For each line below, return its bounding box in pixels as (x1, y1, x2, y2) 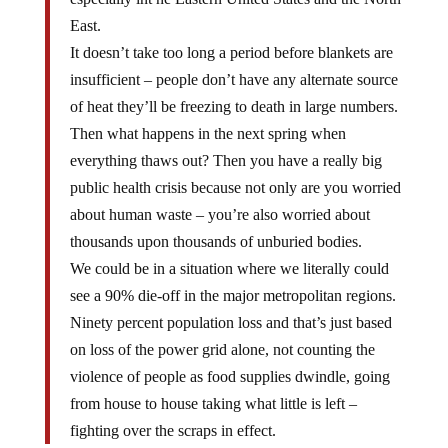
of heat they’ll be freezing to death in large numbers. (69, 98, 398, 115)
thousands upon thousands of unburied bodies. (69, 233, 362, 250)
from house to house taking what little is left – (69, 395, 357, 412)
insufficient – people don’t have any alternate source (69, 71, 398, 88)
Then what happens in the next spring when (69, 125, 346, 142)
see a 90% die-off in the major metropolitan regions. (69, 287, 396, 304)
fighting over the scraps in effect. (69, 422, 276, 439)
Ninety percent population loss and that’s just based (69, 314, 392, 331)
